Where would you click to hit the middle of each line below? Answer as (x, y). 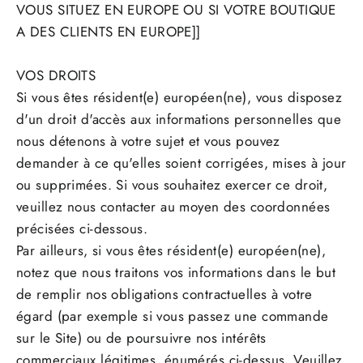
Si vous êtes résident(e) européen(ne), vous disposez (179, 98)
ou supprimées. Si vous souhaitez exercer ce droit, (172, 185)
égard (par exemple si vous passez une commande (173, 316)
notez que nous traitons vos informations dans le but (176, 273)
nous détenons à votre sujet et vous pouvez (148, 141)
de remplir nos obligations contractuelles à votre (164, 295)
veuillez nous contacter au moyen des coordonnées (173, 207)
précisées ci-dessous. (82, 229)
